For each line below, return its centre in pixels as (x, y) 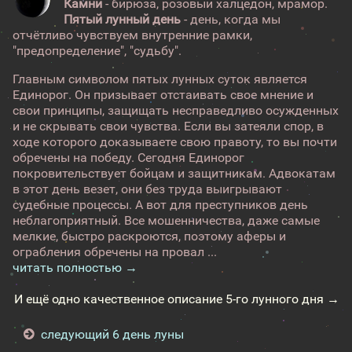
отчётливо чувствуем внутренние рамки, (132, 35)
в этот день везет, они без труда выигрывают (147, 189)
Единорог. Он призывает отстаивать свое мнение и (163, 95)
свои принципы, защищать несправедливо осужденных (176, 110)
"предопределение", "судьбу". (97, 51)
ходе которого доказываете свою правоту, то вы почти (175, 142)
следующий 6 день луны (113, 334)
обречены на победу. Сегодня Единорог (128, 158)
